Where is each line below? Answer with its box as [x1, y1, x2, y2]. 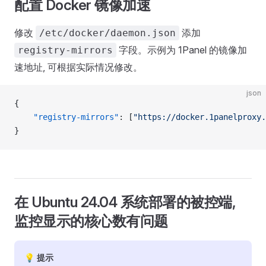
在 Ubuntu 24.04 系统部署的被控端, [14, 194, 236, 211]
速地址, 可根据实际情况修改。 [14, 61, 142, 73]
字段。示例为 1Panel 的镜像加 [116, 44, 247, 56]
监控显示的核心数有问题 [14, 213, 168, 230]
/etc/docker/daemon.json [39, 27, 176, 39]
